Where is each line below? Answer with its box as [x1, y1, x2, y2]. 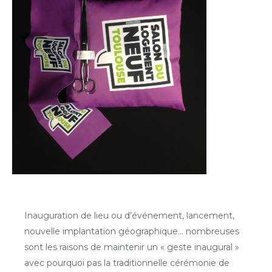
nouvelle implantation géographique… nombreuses [24, 225, 240, 237]
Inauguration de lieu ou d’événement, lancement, [24, 209, 235, 221]
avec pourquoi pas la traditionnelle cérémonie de [24, 257, 230, 268]
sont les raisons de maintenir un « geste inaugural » [24, 241, 240, 253]
